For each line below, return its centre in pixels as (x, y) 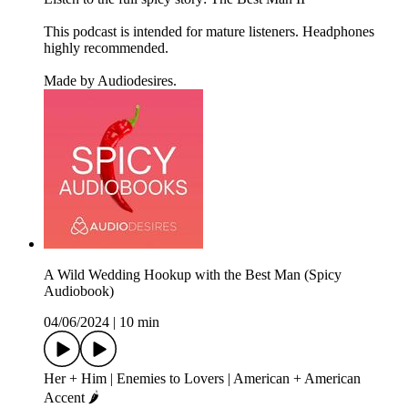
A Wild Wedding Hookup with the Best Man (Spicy (193, 275)
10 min (139, 322)
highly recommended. (106, 48)
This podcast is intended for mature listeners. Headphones (209, 32)
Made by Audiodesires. (110, 81)
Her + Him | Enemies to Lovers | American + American (202, 379)
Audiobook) (79, 291)
